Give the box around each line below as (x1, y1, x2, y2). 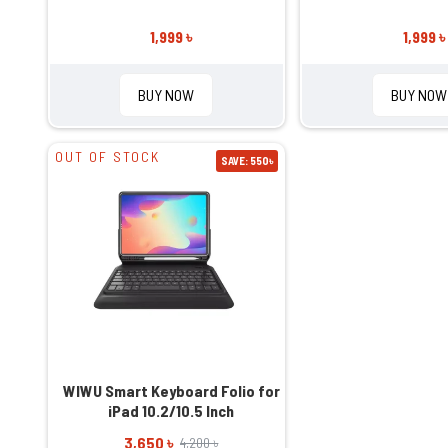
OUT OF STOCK (54, 147, 160, 165)
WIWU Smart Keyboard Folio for (62, 380, 280, 400)
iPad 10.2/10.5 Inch (108, 400, 235, 420)
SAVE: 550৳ (221, 153, 274, 167)
